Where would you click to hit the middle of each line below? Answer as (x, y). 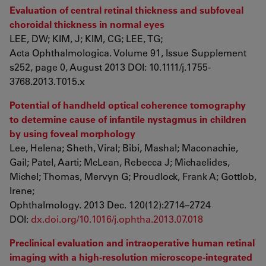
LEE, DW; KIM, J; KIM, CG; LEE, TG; (86, 38)
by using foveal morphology (72, 133)
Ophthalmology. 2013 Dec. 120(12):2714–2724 (110, 205)
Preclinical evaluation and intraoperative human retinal (132, 243)
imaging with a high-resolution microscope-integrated (131, 257)
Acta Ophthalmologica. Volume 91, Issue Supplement (128, 53)
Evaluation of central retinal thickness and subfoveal (126, 10)
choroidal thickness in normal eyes (87, 24)
